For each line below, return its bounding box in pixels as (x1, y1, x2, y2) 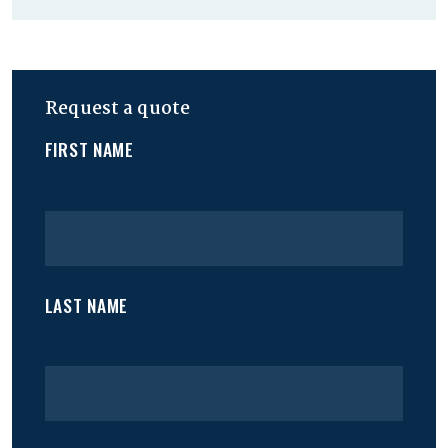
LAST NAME (44, 291, 129, 318)
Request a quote (44, 95, 190, 125)
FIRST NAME (44, 136, 134, 163)
